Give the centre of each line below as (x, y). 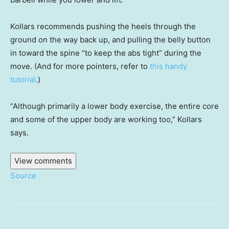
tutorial (23, 79)
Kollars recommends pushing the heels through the (103, 26)
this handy (168, 66)
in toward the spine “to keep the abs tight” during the (106, 53)
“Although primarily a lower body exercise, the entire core (114, 106)
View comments (43, 161)
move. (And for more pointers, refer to (80, 66)
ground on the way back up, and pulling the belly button (110, 39)
